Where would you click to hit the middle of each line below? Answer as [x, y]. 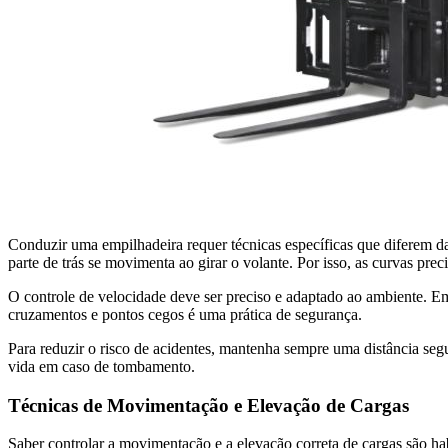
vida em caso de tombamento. [101, 366]
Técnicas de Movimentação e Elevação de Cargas [208, 405]
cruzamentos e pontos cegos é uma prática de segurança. [185, 314]
